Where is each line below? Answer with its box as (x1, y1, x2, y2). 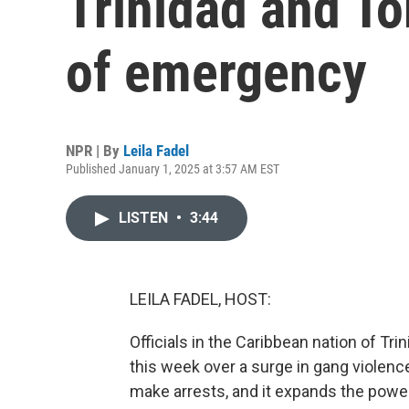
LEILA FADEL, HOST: (130, 289, 271, 309)
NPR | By (66, 142, 123, 160)
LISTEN (119, 209, 172, 226)
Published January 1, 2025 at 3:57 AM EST (66, 162, 279, 176)
